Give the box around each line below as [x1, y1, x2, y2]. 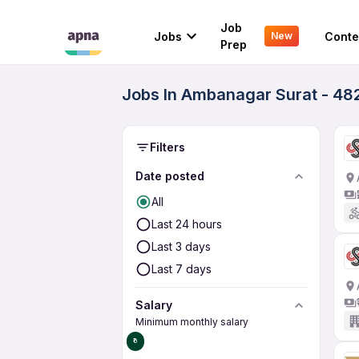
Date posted [135, 169, 204, 183]
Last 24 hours [151, 217, 222, 231]
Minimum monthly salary [135, 316, 248, 328]
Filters [150, 140, 185, 154]
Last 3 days [151, 240, 211, 253]
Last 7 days [151, 262, 212, 276]
